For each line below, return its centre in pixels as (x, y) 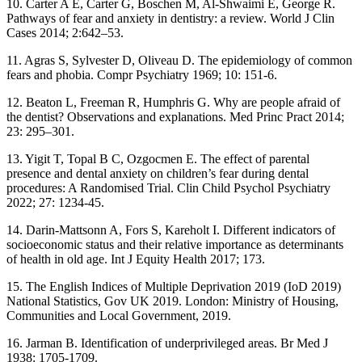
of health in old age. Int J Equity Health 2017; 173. (136, 259)
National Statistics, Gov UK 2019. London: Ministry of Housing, (173, 301)
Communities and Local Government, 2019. (119, 316)
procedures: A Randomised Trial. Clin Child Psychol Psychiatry (168, 188)
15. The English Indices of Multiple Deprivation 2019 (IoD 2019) (174, 287)
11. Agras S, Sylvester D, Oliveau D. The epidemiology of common (179, 61)
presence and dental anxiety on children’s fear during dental (158, 174)
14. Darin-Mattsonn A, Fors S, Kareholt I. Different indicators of (171, 230)
